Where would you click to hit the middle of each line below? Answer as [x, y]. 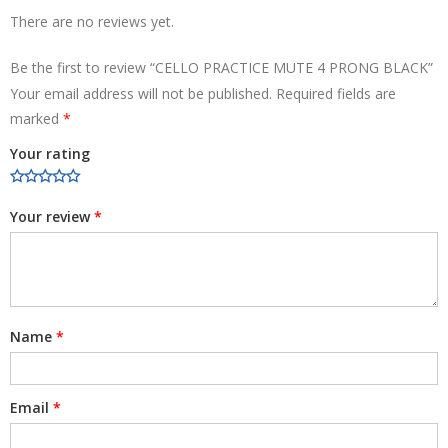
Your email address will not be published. [141, 93]
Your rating [50, 153]
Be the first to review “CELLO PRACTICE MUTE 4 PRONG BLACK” [221, 67]
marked [36, 118]
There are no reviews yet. [92, 21]
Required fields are [336, 93]
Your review [52, 216]
